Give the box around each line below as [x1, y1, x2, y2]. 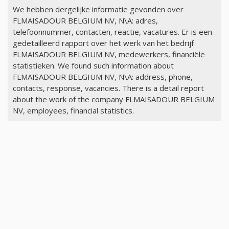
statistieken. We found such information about [12, 60, 174, 71]
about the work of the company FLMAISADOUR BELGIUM [12, 94, 215, 105]
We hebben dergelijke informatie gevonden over [12, 4, 184, 15]
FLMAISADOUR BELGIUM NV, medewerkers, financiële [12, 49, 205, 60]
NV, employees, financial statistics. [12, 105, 134, 116]
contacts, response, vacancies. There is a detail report [12, 83, 204, 94]
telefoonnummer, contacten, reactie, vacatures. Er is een [12, 27, 212, 37]
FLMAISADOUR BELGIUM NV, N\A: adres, [12, 15, 158, 26]
